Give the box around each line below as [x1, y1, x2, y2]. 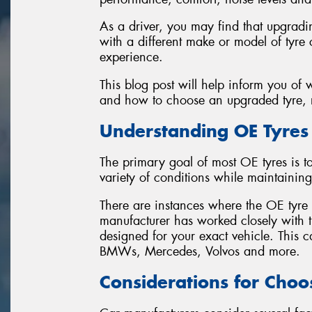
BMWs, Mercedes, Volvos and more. [100, 242, 300, 260]
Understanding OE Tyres [100, 120, 309, 143]
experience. [100, 49, 163, 66]
